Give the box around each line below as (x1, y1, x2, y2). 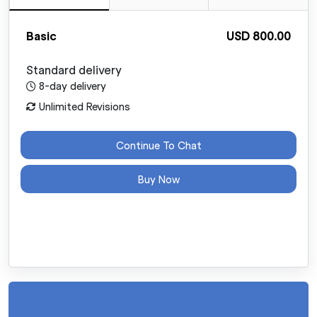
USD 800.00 (226, 28, 291, 44)
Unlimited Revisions (36, 99, 130, 113)
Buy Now (137, 171, 180, 186)
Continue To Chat (115, 137, 202, 152)
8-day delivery (36, 79, 106, 93)
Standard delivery (26, 62, 122, 78)
